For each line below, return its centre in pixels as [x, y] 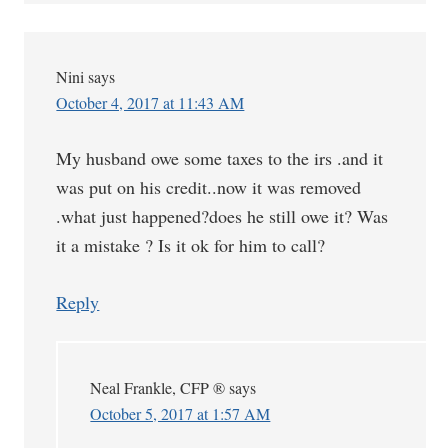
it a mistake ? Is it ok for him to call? [191, 245]
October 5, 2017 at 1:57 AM [180, 413]
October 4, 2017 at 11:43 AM [150, 102]
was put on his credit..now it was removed [209, 187]
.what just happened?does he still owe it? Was [222, 216]
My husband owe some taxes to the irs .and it [220, 158]
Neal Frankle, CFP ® [158, 387]
